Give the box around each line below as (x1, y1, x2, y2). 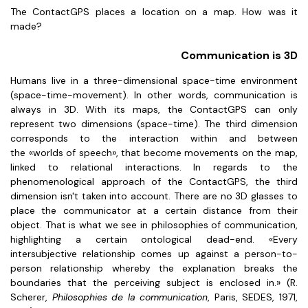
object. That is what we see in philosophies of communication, (10, 219, 298, 231)
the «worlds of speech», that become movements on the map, (10, 146, 298, 159)
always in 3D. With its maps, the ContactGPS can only (10, 103, 298, 115)
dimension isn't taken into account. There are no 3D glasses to (10, 190, 298, 202)
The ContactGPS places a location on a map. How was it (10, 5, 298, 18)
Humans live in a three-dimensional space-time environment (10, 74, 298, 87)
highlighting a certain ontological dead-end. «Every (10, 233, 298, 245)
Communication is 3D (181, 48, 298, 63)
